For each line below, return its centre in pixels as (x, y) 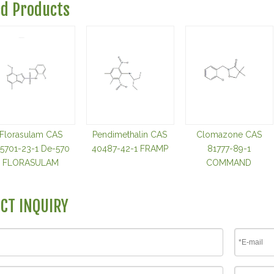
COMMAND (229, 163)
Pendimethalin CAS (130, 135)
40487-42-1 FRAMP (130, 149)
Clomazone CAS (229, 135)
